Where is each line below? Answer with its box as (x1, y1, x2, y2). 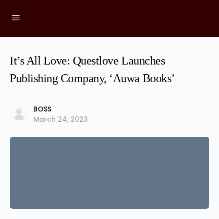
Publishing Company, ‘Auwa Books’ (10, 72, 175, 85)
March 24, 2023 (33, 114, 88, 124)
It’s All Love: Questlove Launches (10, 54, 165, 67)
